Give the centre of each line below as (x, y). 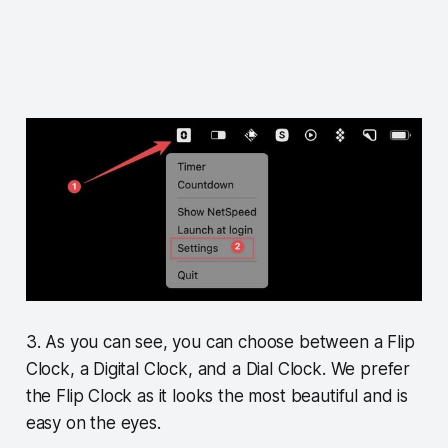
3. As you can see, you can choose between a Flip (220, 341)
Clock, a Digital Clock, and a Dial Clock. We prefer (218, 368)
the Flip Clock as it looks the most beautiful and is (216, 395)
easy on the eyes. (93, 422)
